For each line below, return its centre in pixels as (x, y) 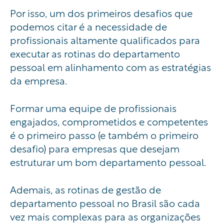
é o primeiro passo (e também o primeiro (104, 134)
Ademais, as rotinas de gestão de (85, 189)
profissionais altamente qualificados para (105, 39)
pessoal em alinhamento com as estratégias (110, 66)
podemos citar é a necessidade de (88, 26)
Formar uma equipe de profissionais (93, 107)
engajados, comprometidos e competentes (109, 121)
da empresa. (39, 80)
